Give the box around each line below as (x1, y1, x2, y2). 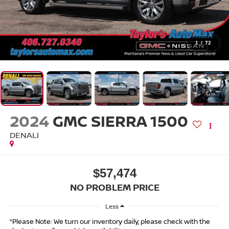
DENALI (9, 129, 39, 141)
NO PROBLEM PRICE (70, 181, 159, 194)
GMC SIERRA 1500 (52, 110, 188, 131)
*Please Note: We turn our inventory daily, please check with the (9, 217, 210, 226)
